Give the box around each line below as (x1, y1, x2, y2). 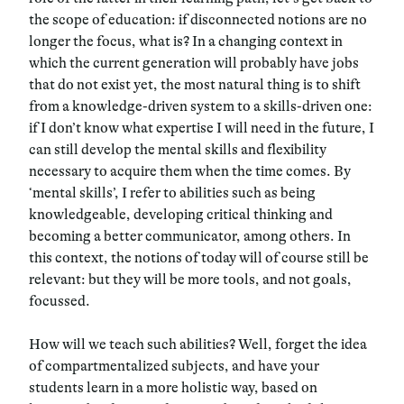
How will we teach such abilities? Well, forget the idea (29, 335, 367, 353)
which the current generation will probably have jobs (29, 54, 359, 71)
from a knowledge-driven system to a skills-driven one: (29, 97, 372, 115)
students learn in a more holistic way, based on (29, 379, 317, 396)
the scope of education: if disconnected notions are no (29, 11, 367, 28)
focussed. (29, 292, 90, 309)
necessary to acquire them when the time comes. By (29, 162, 351, 179)
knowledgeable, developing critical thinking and (29, 206, 333, 223)
